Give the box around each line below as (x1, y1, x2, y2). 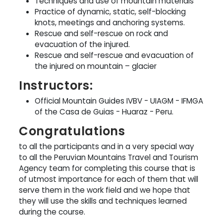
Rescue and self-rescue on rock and (35, 28, 168, 39)
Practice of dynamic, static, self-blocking (35, 6, 186, 17)
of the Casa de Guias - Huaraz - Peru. (35, 106, 173, 117)
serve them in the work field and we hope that (19, 184, 190, 195)
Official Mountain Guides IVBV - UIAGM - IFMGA (35, 95, 203, 106)
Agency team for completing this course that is (19, 163, 195, 173)
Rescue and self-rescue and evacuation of (35, 50, 194, 60)
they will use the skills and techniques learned (19, 195, 187, 206)
